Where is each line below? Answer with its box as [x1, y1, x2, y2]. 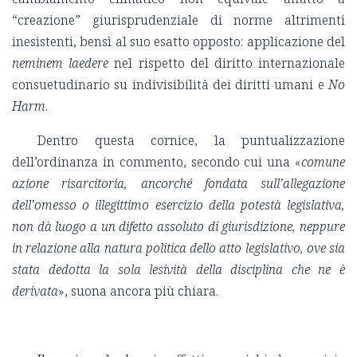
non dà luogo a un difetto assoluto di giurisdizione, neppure [12, 217, 345, 235]
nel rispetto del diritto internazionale [108, 53, 346, 72]
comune [301, 152, 345, 171]
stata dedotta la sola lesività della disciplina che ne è [12, 260, 345, 278]
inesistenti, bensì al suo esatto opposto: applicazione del [12, 32, 345, 50]
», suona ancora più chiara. [58, 281, 218, 300]
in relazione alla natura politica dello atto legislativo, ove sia [12, 238, 345, 257]
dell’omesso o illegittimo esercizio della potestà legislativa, [12, 195, 345, 214]
